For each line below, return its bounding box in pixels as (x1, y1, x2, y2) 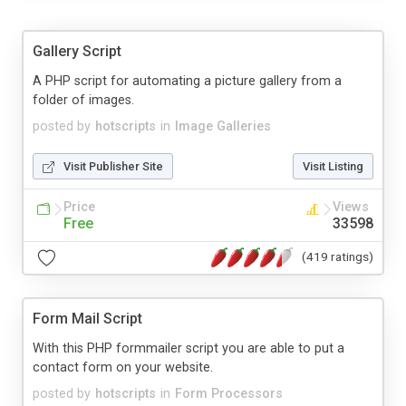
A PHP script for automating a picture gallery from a (33, 72, 342, 89)
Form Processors (175, 385, 283, 401)
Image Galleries (175, 118, 271, 134)
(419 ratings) (302, 249, 373, 265)
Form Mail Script (33, 309, 142, 327)
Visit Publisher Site (63, 159, 163, 173)
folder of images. (33, 92, 134, 108)
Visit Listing (303, 159, 363, 173)
